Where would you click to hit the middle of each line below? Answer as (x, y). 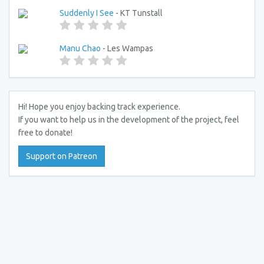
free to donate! (45, 133)
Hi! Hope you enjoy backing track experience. (99, 107)
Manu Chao (80, 48)
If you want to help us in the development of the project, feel (129, 120)
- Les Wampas (127, 48)
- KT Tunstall (138, 13)
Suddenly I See (87, 13)
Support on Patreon (62, 156)
